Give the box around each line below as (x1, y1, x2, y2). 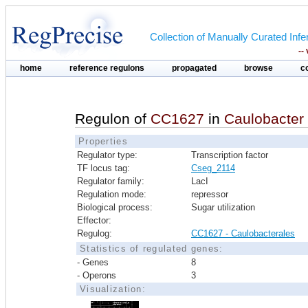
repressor (191, 189, 228, 199)
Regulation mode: (77, 189, 146, 199)
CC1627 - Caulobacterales (191, 228, 295, 239)
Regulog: (77, 228, 112, 239)
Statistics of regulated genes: (80, 243, 223, 254)
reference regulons (69, 64, 144, 72)
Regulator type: (77, 150, 137, 160)
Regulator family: (77, 176, 144, 186)
